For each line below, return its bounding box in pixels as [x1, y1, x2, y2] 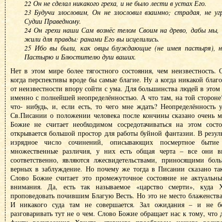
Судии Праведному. [24, 16, 81, 26]
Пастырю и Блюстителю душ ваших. [24, 52, 136, 61]
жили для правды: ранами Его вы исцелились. [24, 34, 160, 44]
